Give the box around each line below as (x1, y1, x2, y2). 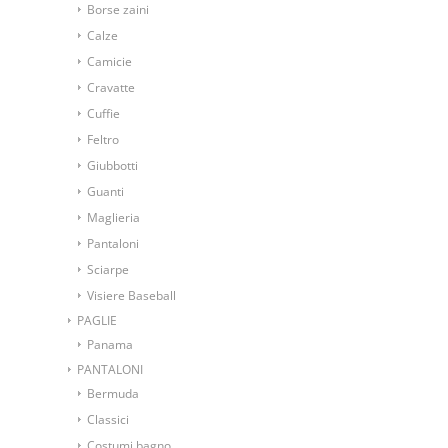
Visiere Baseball (87, 286, 176, 304)
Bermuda (87, 384, 139, 402)
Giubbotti (87, 156, 138, 174)
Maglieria (87, 208, 140, 226)
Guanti (87, 182, 124, 200)
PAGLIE (77, 311, 117, 329)
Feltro (87, 130, 119, 148)
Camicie (87, 52, 132, 70)
